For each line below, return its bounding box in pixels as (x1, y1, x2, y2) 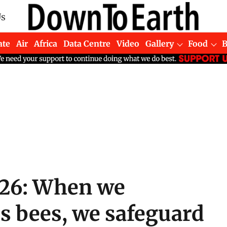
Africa (34, 38, 58, 49)
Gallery (145, 38, 174, 49)
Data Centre (63, 38, 111, 49)
